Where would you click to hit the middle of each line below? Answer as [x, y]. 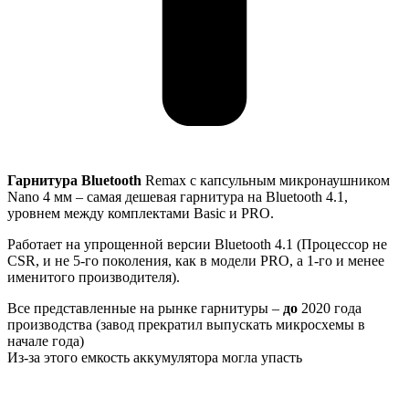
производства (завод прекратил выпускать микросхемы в [186, 324]
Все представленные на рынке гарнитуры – [145, 308]
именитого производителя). [94, 277]
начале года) [46, 341]
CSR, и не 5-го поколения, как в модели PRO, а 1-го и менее [196, 260]
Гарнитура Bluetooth [74, 180]
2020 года [330, 308]
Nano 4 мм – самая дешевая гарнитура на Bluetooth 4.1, [178, 196]
